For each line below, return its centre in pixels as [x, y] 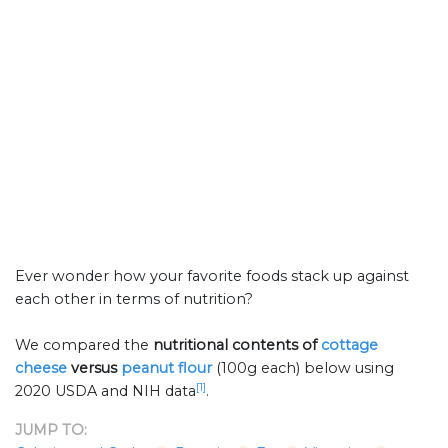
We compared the [84, 345]
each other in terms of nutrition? [134, 299]
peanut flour [166, 368]
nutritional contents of [237, 345]
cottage [349, 345]
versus [94, 368]
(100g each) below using [305, 368]
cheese [41, 368]
